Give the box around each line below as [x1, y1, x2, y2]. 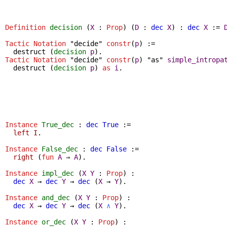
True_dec [42, 120, 74, 129]
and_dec [42, 193, 70, 202]
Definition [5, 23, 46, 31]
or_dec [42, 217, 66, 226]
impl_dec [42, 169, 74, 177]
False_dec [42, 144, 78, 153]
